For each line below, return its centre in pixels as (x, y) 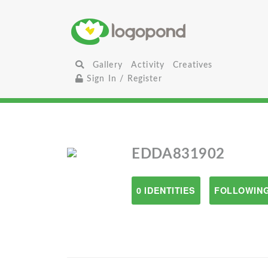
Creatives (193, 65)
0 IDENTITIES (166, 190)
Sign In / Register (123, 79)
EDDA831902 (178, 154)
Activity (148, 65)
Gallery (107, 65)
